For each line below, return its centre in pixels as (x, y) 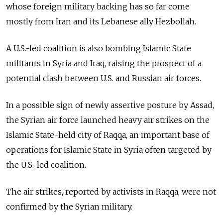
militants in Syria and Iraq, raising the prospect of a (104, 63)
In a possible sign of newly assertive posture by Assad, (110, 105)
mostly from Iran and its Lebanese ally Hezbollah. (101, 21)
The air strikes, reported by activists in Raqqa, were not (111, 192)
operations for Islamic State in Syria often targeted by (109, 150)
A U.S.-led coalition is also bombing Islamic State (99, 48)
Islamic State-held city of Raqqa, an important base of (108, 135)
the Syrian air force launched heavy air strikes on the (108, 120)
